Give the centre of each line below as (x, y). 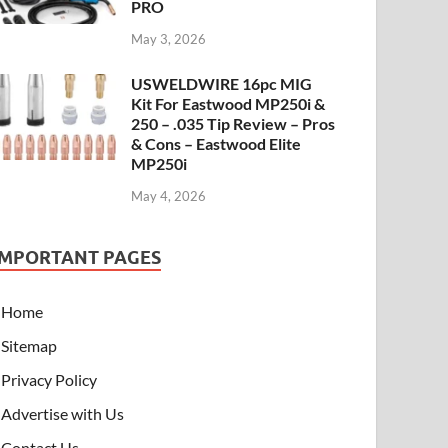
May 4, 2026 (169, 195)
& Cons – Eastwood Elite (216, 144)
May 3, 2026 (169, 39)
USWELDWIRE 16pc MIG (222, 84)
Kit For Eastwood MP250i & (228, 104)
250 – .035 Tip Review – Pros (233, 124)
